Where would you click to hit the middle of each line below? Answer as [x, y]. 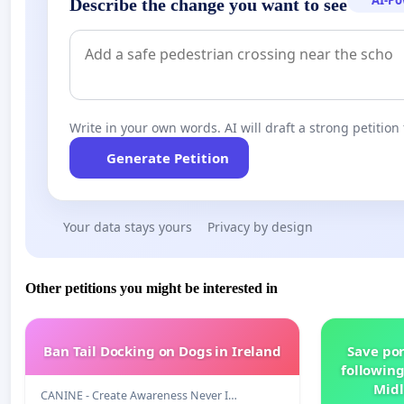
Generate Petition [167, 158]
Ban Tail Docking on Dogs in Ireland [162, 350]
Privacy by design [260, 227]
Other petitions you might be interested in [151, 288]
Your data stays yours [127, 227]
